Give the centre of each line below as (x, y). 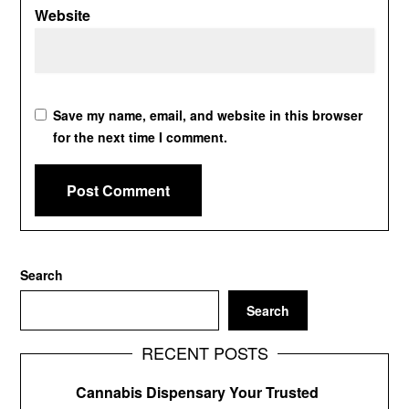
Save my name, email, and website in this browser (208, 115)
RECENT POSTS (204, 352)
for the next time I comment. (141, 136)
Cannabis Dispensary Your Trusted (198, 392)
